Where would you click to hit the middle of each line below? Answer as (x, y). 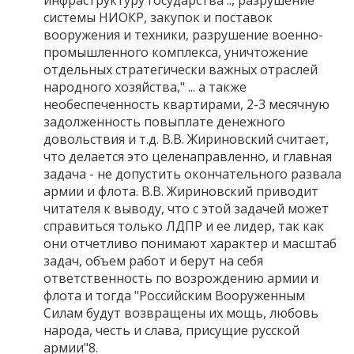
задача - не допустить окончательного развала (192, 173)
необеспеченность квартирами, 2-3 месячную (186, 104)
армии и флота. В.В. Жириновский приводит (181, 191)
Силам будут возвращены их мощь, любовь (181, 313)
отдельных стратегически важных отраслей (181, 69)
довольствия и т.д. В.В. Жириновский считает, (186, 139)
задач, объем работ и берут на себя (153, 260)
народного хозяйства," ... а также (145, 87)
